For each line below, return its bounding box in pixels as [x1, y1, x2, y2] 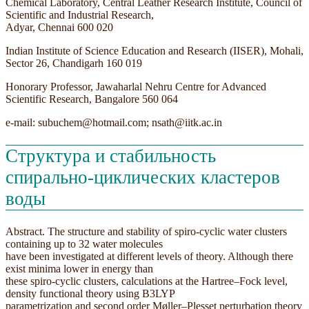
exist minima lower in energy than [6, 263, 153, 275]
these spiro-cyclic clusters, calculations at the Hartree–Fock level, [6, 275, 288, 288]
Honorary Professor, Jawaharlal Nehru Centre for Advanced [6, 80, 266, 92]
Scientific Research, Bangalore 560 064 [6, 92, 181, 105]
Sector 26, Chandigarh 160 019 [6, 57, 145, 69]
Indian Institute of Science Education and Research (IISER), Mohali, [6, 44, 303, 57]
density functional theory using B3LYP [6, 288, 175, 300]
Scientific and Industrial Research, [6, 8, 154, 21]
